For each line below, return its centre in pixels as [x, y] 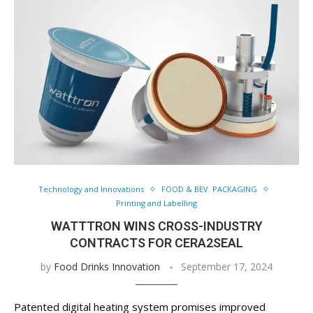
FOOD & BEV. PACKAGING [209, 189]
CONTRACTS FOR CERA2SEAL [156, 243]
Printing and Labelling [156, 203]
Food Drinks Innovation [107, 267]
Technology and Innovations [91, 189]
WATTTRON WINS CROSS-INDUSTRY [156, 226]
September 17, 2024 [227, 267]
